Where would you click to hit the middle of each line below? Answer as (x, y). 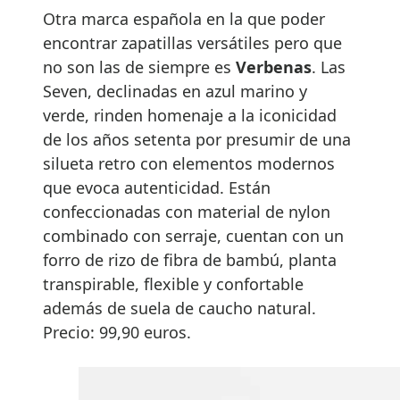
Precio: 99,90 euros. (117, 333)
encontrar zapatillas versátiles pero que (192, 43)
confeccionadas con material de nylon (187, 212)
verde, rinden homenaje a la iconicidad (190, 116)
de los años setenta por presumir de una (197, 140)
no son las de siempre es (139, 67)
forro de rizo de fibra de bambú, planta (190, 260)
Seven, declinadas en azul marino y (175, 92)
